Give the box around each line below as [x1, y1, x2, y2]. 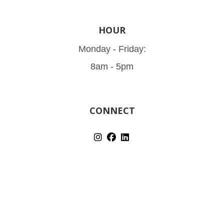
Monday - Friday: [78, 44, 146, 54]
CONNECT [89, 104, 135, 117]
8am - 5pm [90, 61, 133, 72]
